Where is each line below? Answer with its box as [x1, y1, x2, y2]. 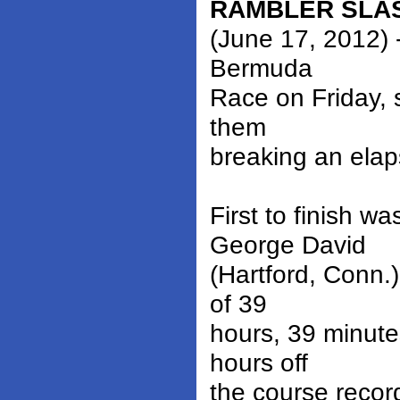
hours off [210, 348, 308, 378]
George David [210, 230, 366, 260]
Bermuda [210, 54, 312, 83]
